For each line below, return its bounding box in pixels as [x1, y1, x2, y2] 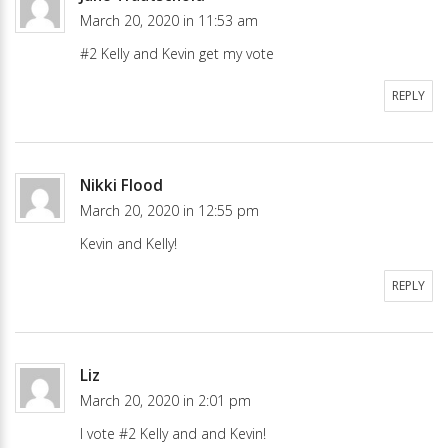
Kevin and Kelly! [80, 233, 177, 253]
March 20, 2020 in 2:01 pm [80, 390, 251, 410]
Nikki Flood [80, 174, 163, 196]
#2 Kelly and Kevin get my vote [80, 43, 274, 63]
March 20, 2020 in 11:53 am [80, 10, 258, 30]
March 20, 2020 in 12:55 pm [80, 200, 259, 220]
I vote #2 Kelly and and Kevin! [80, 423, 266, 443]
